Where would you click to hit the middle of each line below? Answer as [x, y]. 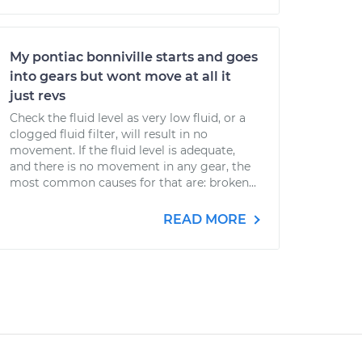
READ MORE [206, 219]
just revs [38, 96]
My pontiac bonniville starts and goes [134, 57]
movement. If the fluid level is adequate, [122, 150]
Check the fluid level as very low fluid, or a [128, 118]
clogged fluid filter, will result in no [109, 134]
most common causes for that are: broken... [133, 183]
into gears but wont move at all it [120, 76]
